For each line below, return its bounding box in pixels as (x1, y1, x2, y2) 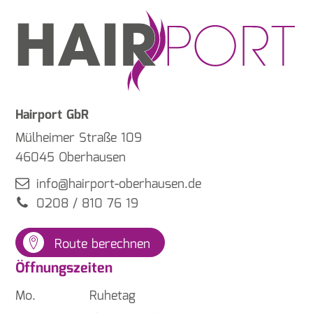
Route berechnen (54, 234, 151, 254)
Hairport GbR (15, 105, 89, 126)
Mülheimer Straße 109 (15, 129, 143, 149)
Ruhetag (85, 286, 136, 307)
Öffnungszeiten (15, 257, 113, 280)
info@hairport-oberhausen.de (36, 175, 202, 195)
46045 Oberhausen (15, 148, 126, 168)
